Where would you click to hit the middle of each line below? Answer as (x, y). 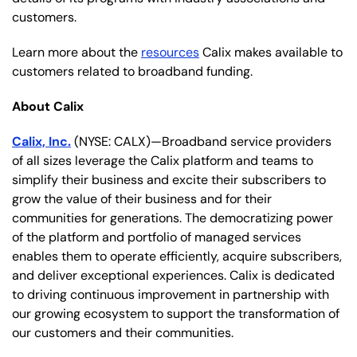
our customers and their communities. (123, 332)
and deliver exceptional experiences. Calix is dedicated (173, 275)
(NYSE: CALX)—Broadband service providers (201, 141)
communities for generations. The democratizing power (173, 218)
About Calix (48, 106)
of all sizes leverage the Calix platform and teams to (163, 160)
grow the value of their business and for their (142, 198)
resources (170, 52)
